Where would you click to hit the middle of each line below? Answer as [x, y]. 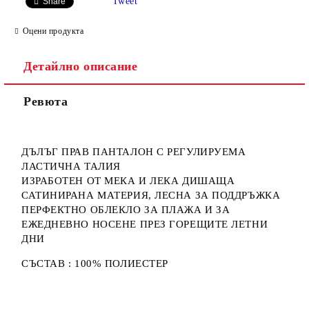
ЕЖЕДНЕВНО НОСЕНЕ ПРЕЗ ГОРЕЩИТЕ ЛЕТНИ [145, 224]
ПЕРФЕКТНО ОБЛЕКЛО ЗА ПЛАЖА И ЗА [126, 210]
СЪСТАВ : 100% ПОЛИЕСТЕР [95, 263]
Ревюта [46, 101]
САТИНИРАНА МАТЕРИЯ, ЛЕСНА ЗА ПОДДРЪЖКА [151, 195]
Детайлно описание [81, 66]
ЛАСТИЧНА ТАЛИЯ [71, 166]
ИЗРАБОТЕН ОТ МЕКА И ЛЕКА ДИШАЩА [128, 181]
